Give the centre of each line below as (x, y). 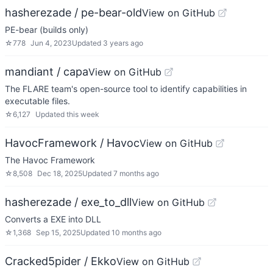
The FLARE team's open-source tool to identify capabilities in (126, 89)
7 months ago (136, 173)
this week (83, 114)
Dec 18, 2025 (60, 173)
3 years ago (123, 43)
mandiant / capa (47, 72)
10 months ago (136, 232)
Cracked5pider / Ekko (61, 261)
